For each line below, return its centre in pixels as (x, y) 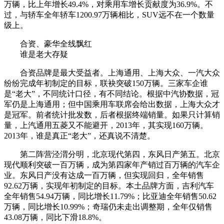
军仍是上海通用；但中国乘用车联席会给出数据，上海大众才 (112, 104)
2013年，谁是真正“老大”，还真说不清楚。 (79, 135)
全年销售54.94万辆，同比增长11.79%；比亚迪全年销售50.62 (110, 196)
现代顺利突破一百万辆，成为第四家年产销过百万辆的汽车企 (112, 164)
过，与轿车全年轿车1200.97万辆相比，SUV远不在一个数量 (109, 14)
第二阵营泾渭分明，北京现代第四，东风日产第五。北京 (112, 154)
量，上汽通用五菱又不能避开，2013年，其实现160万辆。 (106, 125)
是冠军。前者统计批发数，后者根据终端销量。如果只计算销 (112, 114)
